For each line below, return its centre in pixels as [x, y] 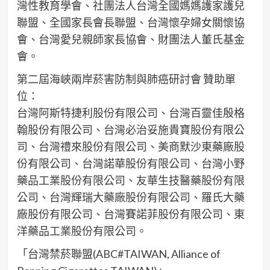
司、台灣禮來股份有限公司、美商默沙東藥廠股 [130, 147]
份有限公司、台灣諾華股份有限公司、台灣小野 [130, 164]
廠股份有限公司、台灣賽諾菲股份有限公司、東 [130, 214]
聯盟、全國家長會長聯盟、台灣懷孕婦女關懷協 [130, 23]
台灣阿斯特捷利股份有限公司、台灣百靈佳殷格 [130, 113]
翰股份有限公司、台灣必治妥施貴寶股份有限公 [130, 130]
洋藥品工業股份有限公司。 [82, 231]
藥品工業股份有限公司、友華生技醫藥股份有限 [130, 181]
